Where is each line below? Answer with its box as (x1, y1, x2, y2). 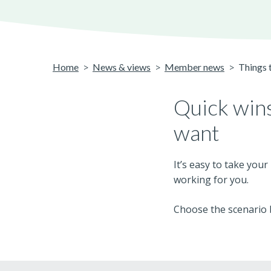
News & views (93, 61, 151, 73)
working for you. (174, 173, 249, 186)
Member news (165, 61, 224, 73)
